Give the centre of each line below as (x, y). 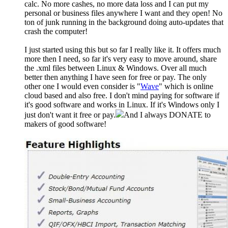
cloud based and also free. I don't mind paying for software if (122, 96)
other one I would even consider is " (82, 87)
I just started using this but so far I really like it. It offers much (123, 50)
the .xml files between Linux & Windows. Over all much (116, 68)
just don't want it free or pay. (70, 115)
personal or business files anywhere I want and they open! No (123, 13)
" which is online (186, 87)
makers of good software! (65, 124)
